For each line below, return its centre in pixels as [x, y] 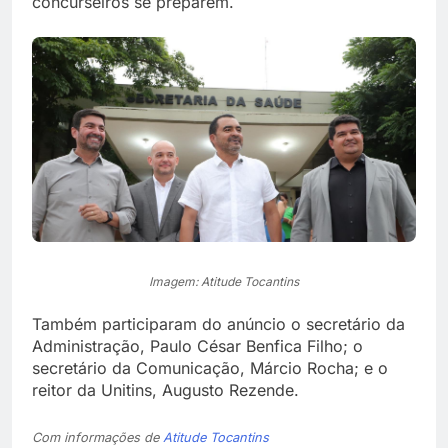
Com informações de [97, 438]
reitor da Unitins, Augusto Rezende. [165, 390]
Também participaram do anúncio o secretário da [218, 324]
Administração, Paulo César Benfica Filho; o [197, 346]
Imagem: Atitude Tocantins [224, 282]
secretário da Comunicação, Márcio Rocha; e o [210, 368]
